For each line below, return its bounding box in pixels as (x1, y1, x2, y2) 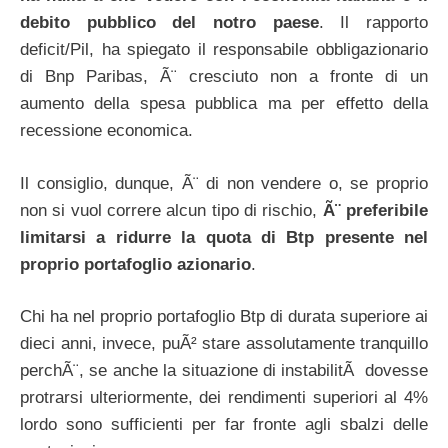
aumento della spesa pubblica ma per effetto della (20, 94, 428, 114)
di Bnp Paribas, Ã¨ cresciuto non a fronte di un (20, 67, 428, 87)
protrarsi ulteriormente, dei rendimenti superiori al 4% (20, 388, 428, 408)
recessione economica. (20, 121, 193, 141)
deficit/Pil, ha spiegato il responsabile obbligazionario (20, 40, 428, 60)
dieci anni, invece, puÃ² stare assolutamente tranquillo (20, 334, 428, 354)
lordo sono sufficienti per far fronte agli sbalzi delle (20, 415, 428, 435)
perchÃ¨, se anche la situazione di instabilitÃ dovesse (20, 361, 428, 381)
